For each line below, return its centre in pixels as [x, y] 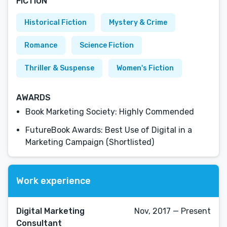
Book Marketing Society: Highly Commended [110, 112]
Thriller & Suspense [59, 68]
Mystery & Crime [138, 23]
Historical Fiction [55, 23]
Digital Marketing [50, 211]
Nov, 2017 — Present [173, 211]
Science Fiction [107, 45]
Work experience [53, 181]
